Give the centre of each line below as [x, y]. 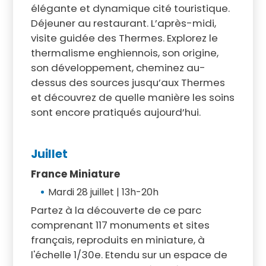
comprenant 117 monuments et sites [120, 225]
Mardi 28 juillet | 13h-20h [104, 192]
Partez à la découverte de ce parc [116, 210]
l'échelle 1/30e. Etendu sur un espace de [129, 254]
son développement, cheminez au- [118, 67]
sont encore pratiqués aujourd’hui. [115, 112]
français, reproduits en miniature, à [118, 240]
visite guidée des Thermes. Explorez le [124, 38]
